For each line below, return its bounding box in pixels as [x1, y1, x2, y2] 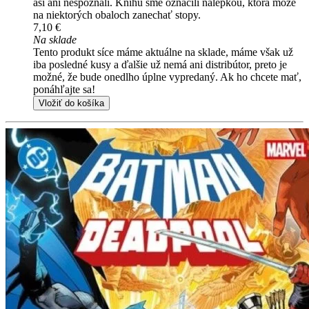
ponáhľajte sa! [33, 83, 95, 96]
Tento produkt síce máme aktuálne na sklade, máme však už [33, 46, 293, 59]
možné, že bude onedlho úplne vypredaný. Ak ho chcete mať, [33, 71, 301, 83]
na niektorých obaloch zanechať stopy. [33, 9, 201, 21]
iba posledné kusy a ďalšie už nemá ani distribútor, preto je [33, 59, 287, 71]
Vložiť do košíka [39, 98, 104, 109]
